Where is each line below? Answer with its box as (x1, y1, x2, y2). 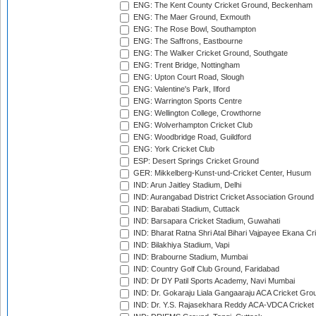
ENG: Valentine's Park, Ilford (131, 85, 230, 94)
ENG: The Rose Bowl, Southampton (131, 25, 256, 34)
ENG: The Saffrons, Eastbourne (131, 37, 243, 46)
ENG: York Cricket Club (131, 145, 214, 154)
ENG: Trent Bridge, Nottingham (131, 61, 240, 70)
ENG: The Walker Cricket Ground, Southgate (131, 49, 288, 58)
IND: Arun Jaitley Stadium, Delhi (131, 181, 241, 190)
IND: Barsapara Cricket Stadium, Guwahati (131, 217, 280, 226)
